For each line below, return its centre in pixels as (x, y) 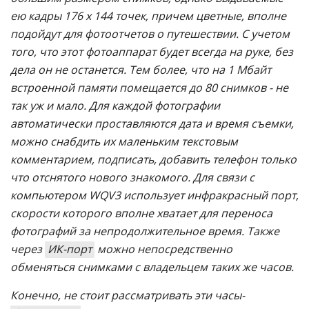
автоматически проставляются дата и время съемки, (152, 123)
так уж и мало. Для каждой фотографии (115, 105)
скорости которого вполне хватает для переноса (141, 213)
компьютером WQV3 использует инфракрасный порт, (154, 195)
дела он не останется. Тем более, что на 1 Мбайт (141, 69)
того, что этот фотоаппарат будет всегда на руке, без (152, 51)
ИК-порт (70, 249)
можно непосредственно (163, 249)
